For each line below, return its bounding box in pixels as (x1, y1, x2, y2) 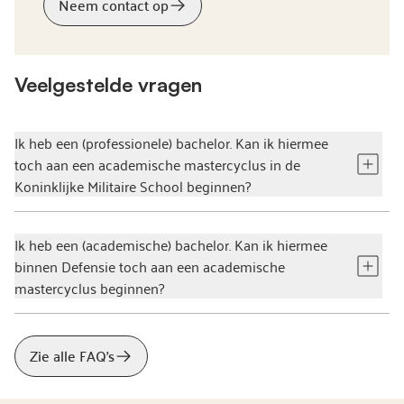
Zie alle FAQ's (30, 343, 115, 368)
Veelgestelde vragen (14, 72, 202, 96)
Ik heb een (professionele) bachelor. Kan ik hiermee (14, 130, 328, 155)
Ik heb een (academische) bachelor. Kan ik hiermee (14, 232, 327, 257)
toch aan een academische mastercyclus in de (14, 151, 300, 177)
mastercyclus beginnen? (14, 275, 164, 300)
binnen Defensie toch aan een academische (14, 253, 285, 279)
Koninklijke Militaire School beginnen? (14, 173, 251, 198)
